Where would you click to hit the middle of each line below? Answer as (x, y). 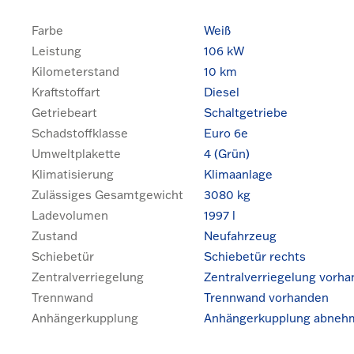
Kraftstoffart (66, 92)
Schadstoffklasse (80, 133)
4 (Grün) (227, 153)
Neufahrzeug (240, 235)
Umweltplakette (76, 153)
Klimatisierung (73, 174)
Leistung (56, 51)
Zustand (55, 235)
